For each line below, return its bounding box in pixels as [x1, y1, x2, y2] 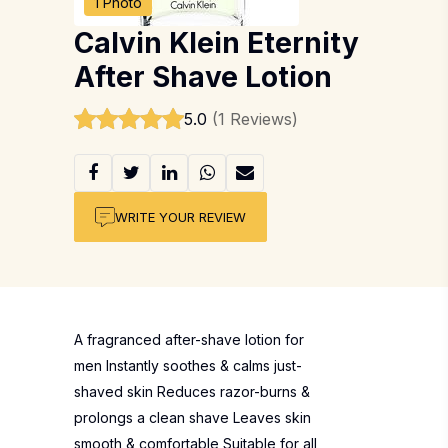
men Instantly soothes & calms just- [74, 357, 302, 374]
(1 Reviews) [212, 109, 298, 129]
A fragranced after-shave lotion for [74, 331, 304, 348]
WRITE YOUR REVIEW [115, 208, 246, 225]
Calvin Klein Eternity [74, 26, 359, 60]
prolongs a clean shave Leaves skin [74, 409, 311, 426]
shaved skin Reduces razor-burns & [74, 383, 310, 400]
